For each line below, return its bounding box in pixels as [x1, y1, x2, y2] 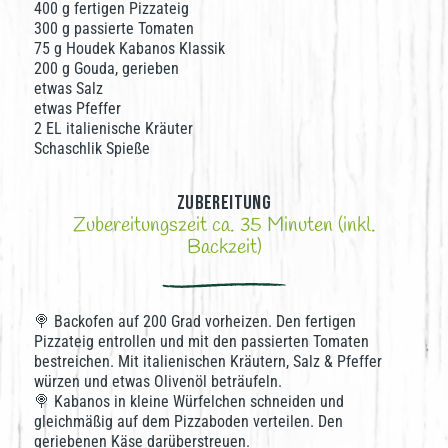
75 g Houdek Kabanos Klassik [34, 39, 225, 58]
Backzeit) [186, 234, 262, 261]
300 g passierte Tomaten [34, 19, 194, 38]
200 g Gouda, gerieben [34, 59, 179, 78]
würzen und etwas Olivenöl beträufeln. [34, 372, 282, 391]
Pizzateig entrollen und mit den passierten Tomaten [34, 332, 369, 351]
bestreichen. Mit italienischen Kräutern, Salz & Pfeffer [34, 352, 382, 371]
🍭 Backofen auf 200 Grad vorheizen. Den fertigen [34, 312, 356, 331]
